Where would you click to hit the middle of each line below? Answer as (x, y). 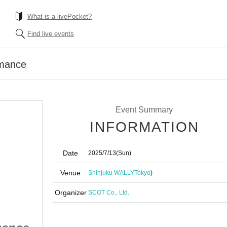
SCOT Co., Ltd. (109, 193)
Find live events (51, 34)
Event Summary (144, 110)
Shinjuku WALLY (111, 173)
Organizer (70, 193)
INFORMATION (144, 127)
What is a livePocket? (60, 16)
